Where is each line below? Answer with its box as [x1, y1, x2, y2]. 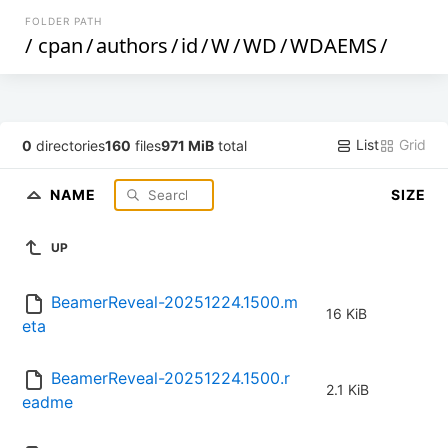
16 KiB [326, 305, 367, 323]
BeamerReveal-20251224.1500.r [51, 368, 290, 389]
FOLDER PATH [25, 15, 103, 27]
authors [96, 32, 169, 59]
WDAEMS [290, 32, 378, 59]
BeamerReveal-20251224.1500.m [51, 292, 298, 313]
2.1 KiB [326, 381, 369, 399]
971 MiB [161, 136, 215, 154]
